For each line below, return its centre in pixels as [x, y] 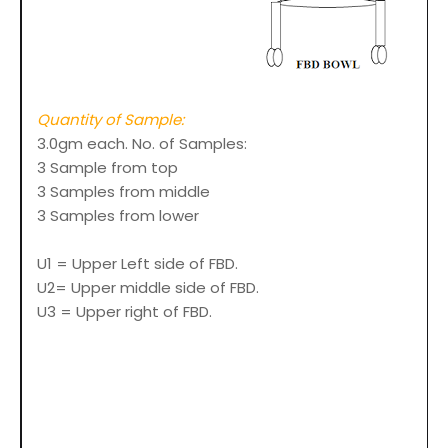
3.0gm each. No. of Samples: [144, 144]
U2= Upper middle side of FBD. [150, 288]
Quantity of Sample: [112, 120]
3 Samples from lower [118, 216]
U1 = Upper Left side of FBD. [139, 264]
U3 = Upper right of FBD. [124, 312]
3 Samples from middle [123, 192]
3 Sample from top [107, 168]
